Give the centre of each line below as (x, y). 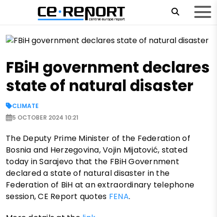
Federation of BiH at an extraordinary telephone (100, 185)
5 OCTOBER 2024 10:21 (45, 118)
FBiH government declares (108, 68)
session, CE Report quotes (57, 197)
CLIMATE (25, 106)
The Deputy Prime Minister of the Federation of (98, 139)
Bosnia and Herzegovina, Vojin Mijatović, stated (97, 150)
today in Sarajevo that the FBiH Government (93, 162)
